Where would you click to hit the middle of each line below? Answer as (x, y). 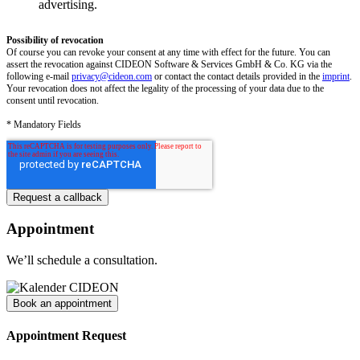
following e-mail (39, 76)
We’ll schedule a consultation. (82, 260)
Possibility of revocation (55, 40)
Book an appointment (62, 304)
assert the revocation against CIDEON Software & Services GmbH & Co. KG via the (169, 64)
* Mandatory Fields (44, 124)
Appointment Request (66, 336)
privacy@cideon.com (112, 76)
